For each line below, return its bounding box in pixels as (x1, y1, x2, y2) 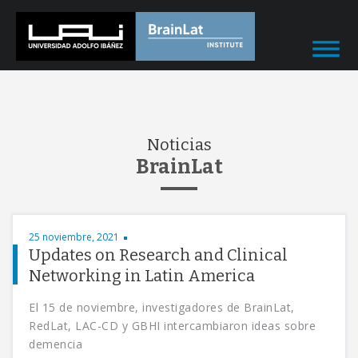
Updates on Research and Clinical (29, 245, 288, 265)
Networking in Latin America (29, 266, 255, 285)
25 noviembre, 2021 (29, 230, 119, 244)
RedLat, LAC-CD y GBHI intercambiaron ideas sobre (29, 318, 316, 333)
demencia (29, 336, 82, 352)
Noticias (146, 135, 212, 154)
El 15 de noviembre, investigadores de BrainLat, (29, 300, 295, 315)
